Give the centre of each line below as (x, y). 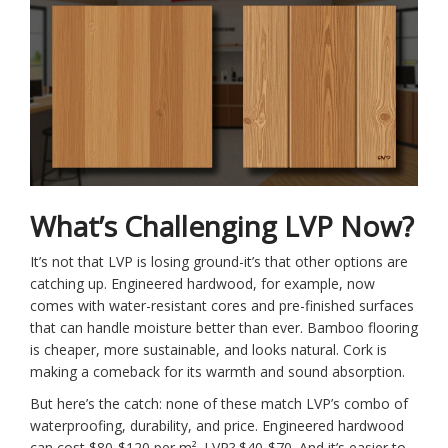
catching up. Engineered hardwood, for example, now (202, 284)
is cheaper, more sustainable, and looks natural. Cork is (208, 350)
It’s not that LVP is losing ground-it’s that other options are (219, 262)
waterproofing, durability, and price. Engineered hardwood (217, 426)
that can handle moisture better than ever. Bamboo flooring (224, 328)
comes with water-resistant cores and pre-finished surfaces (222, 306)
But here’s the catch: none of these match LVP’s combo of (219, 404)
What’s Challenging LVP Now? (222, 226)
